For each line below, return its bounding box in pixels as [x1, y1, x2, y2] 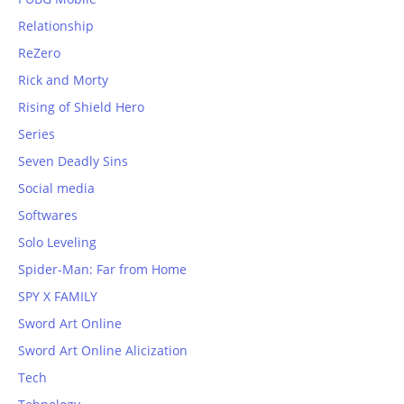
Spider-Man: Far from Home [18, 261, 187, 279]
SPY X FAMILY [18, 288, 97, 306]
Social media [18, 179, 95, 197]
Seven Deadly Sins [18, 152, 128, 170]
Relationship [18, 17, 94, 35]
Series [18, 125, 55, 143]
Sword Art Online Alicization [18, 342, 188, 360]
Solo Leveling [18, 234, 96, 252]
